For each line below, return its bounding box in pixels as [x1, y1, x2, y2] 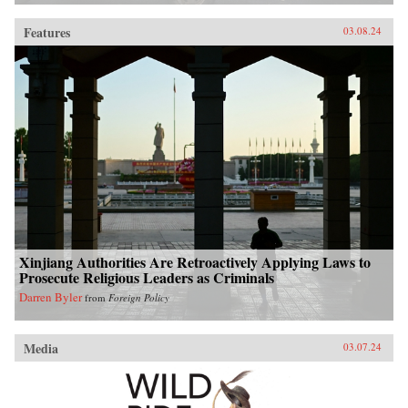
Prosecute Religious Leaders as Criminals [19, 266, 274, 288]
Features [24, 22, 70, 42]
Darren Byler [19, 288, 82, 305]
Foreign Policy [108, 290, 169, 304]
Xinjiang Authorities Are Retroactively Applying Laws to [19, 250, 371, 272]
